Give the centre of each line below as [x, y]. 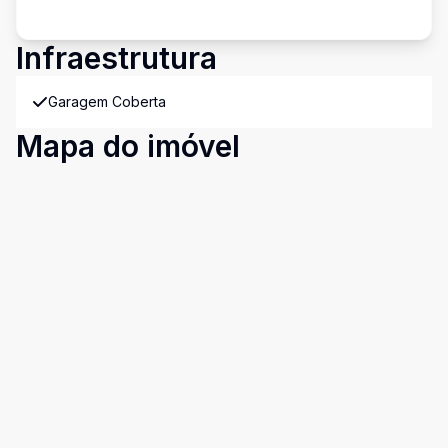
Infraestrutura [116, 58]
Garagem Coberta [107, 101]
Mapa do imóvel [128, 146]
